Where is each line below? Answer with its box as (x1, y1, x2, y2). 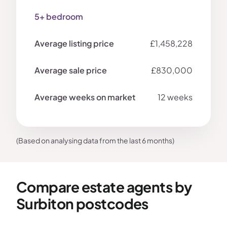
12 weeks (158, 92, 193, 103)
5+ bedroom (34, 11, 83, 22)
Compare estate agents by (16, 178, 192, 196)
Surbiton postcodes (16, 195, 148, 213)
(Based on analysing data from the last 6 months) (16, 136, 174, 145)
